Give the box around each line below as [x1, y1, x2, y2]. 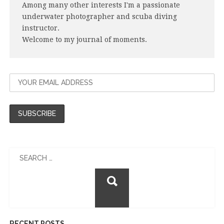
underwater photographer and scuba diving [21, 12, 177, 20]
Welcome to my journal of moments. [21, 35, 147, 43]
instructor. [21, 23, 59, 32]
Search [111, 148, 135, 157]
